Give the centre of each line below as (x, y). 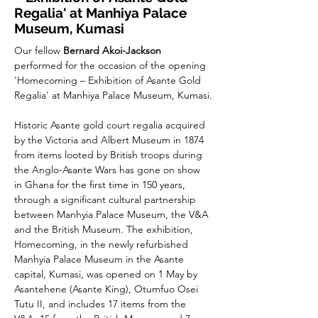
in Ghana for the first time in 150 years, (101, 185)
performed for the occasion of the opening (111, 65)
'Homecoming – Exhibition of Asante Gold (109, 80)
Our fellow (39, 50)
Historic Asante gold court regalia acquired (111, 125)
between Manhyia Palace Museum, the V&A (113, 214)
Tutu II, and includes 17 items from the (102, 304)
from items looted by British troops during (110, 155)
